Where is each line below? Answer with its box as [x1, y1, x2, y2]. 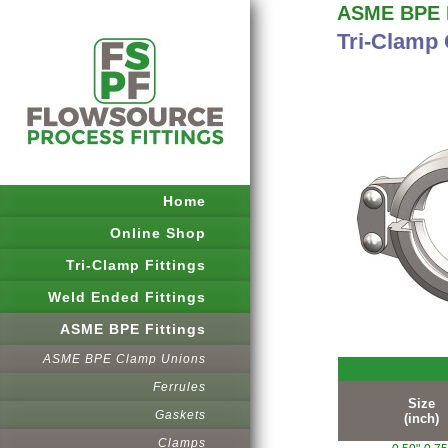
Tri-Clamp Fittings [66, 257, 206, 273]
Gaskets [155, 408, 206, 422]
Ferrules [153, 380, 206, 394]
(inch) [404, 411, 439, 426]
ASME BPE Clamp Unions [43, 352, 206, 366]
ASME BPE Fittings [60, 321, 206, 337]
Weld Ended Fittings [48, 289, 206, 305]
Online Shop [110, 225, 206, 241]
